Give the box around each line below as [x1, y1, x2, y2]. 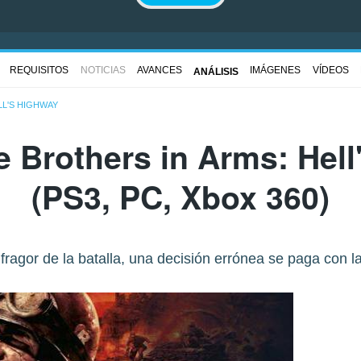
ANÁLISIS [193, 65, 239, 77]
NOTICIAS [80, 64, 126, 76]
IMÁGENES [250, 64, 301, 76]
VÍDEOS [312, 64, 349, 76]
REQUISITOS [10, 64, 69, 76]
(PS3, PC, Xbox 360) [31, 174, 330, 220]
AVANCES [136, 64, 182, 76]
